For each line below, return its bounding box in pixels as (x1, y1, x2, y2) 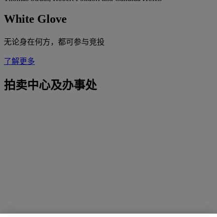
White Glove (4, 12, 67, 25)
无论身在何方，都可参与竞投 (4, 37, 105, 46)
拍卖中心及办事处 (4, 79, 97, 92)
